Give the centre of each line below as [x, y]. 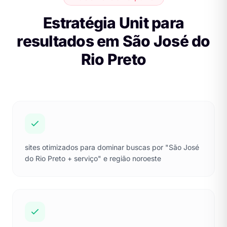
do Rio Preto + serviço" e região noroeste [93, 158]
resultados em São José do [113, 41]
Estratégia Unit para [113, 23]
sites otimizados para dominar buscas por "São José [112, 147]
